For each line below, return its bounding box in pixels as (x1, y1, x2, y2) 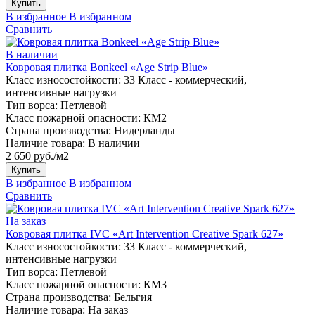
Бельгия (114, 290, 152, 303)
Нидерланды (114, 124, 175, 136)
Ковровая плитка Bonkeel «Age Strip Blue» (6, 60, 208, 73)
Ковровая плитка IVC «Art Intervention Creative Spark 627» (6, 227, 283, 240)
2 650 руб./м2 (6, 149, 69, 162)
